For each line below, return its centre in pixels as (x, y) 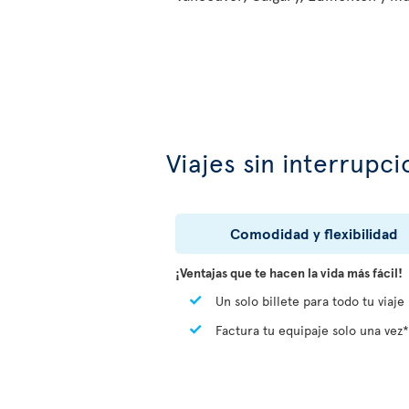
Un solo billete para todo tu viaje (308, 301)
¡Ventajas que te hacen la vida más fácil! (289, 273)
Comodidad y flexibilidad (314, 233)
